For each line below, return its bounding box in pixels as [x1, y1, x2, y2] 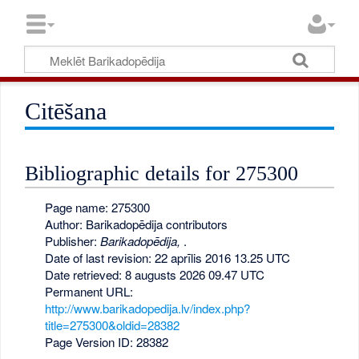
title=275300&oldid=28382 [44, 316, 179, 333]
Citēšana [25, 98, 107, 125]
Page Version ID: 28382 [44, 333, 168, 350]
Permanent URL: [44, 282, 133, 300]
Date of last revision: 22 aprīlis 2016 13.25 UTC [44, 248, 290, 266]
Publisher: [44, 232, 100, 249]
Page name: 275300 [44, 198, 150, 216]
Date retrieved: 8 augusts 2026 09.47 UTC [44, 265, 264, 283]
